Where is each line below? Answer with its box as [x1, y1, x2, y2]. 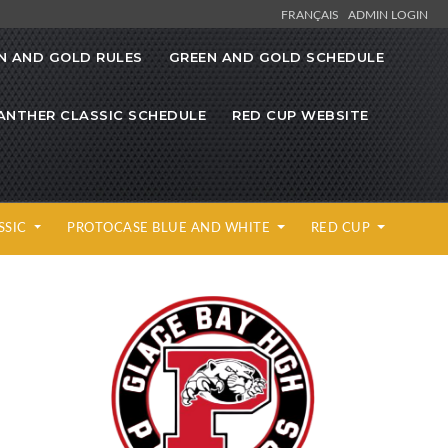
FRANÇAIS [281, 6, 345, 22]
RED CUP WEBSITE [232, 107, 369, 124]
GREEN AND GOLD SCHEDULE [168, 49, 384, 66]
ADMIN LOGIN [348, 6, 428, 22]
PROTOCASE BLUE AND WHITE [67, 218, 274, 237]
